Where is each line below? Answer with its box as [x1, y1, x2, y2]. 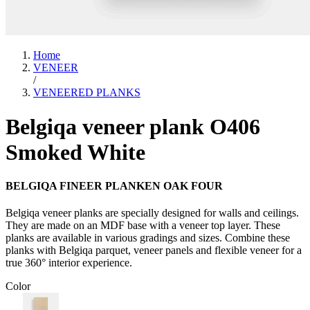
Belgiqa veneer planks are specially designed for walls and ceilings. [6, 207, 299, 219]
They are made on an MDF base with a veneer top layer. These [6, 219, 280, 232]
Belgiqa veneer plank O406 [6, 113, 260, 139]
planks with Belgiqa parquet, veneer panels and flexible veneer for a [6, 244, 302, 257]
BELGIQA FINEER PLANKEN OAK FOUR [6, 180, 223, 192]
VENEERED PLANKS [33, 86, 140, 99]
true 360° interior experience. [6, 257, 132, 269]
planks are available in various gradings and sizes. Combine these [6, 232, 290, 244]
